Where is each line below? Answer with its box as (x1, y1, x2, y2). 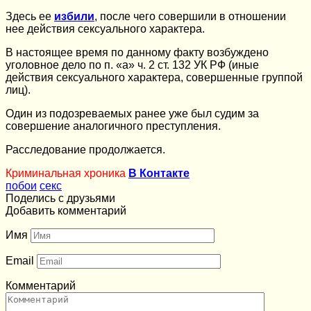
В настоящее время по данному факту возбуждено (6, 46, 269, 58)
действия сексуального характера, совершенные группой (6, 71, 303, 83)
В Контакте (128, 167, 190, 179)
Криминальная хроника (6, 167, 126, 179)
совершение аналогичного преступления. (6, 119, 221, 132)
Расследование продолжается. (6, 143, 165, 155)
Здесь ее (6, 10, 54, 22)
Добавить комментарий (6, 204, 126, 217)
